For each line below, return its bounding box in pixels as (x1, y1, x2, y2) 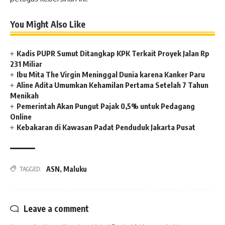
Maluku (63, 164, 87, 173)
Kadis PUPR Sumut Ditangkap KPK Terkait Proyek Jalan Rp (17, 48, 210, 58)
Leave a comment (24, 202, 89, 214)
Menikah (10, 90, 39, 100)
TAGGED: (20, 165, 41, 173)
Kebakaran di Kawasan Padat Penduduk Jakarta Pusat (17, 122, 196, 132)
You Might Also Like (10, 18, 85, 30)
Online (10, 111, 32, 121)
